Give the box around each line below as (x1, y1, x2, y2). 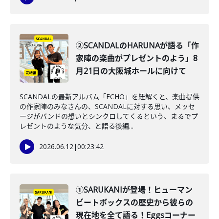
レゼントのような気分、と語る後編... (20, 121, 133, 131)
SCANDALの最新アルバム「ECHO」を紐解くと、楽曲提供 (20, 92, 199, 101)
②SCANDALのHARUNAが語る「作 (76, 40, 199, 51)
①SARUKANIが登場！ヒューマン (76, 184, 193, 195)
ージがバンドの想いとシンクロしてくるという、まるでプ (20, 111, 198, 121)
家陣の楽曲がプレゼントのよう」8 (76, 53, 197, 64)
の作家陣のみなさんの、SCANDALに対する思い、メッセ (20, 102, 195, 111)
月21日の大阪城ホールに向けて (76, 66, 186, 76)
